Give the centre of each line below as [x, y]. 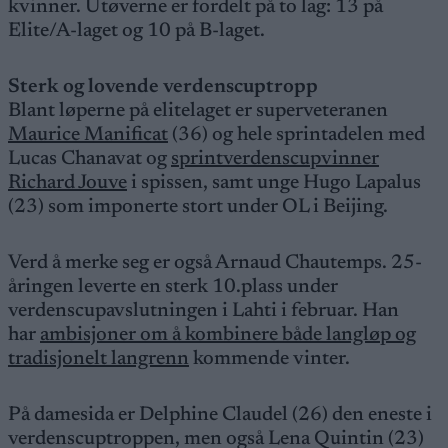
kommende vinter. [271, 359]
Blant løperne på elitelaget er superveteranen [198, 111]
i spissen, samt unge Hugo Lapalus [274, 183]
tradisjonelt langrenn [98, 359]
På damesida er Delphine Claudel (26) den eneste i [220, 415]
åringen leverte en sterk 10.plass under [173, 287]
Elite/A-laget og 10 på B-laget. [136, 31]
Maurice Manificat [88, 135]
